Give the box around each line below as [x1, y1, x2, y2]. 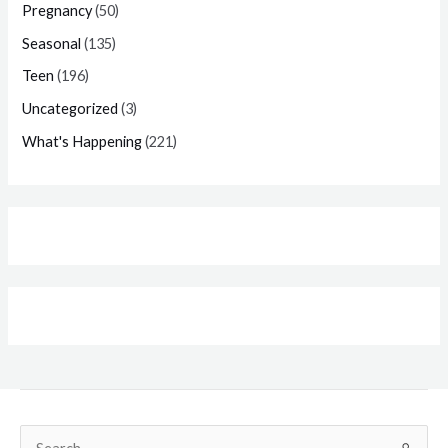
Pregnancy [22, 2, 93, 20]
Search [19, 426, 64, 444]
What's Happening [22, 132, 143, 150]
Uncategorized [22, 100, 119, 118]
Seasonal [22, 34, 82, 52]
